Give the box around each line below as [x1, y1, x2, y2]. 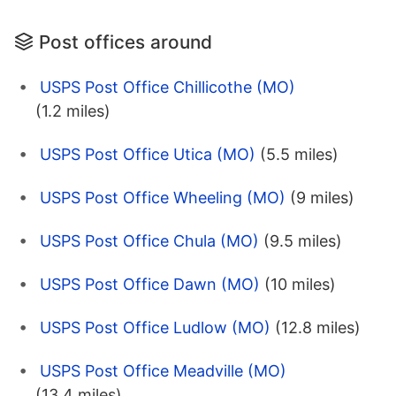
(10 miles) [264, 274, 336, 293]
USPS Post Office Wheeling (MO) [40, 187, 286, 207]
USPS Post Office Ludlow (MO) [40, 317, 270, 337]
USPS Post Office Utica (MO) [40, 144, 255, 164]
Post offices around [39, 30, 212, 53]
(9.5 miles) [263, 231, 342, 250]
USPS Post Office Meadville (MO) [40, 361, 286, 380]
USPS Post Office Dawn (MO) [40, 274, 260, 293]
